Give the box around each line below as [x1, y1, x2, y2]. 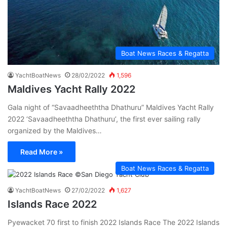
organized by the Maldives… [8, 126, 102, 135]
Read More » [20, 147, 63, 156]
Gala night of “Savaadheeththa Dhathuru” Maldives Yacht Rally [8, 102, 214, 111]
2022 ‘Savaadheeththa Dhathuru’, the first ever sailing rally [8, 114, 201, 123]
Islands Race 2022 [8, 198, 97, 210]
